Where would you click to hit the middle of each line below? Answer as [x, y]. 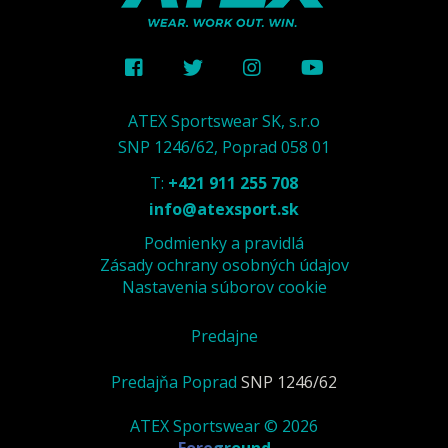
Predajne [224, 336]
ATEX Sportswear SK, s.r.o [224, 121]
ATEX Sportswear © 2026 [224, 426]
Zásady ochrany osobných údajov [224, 265]
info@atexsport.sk [224, 209]
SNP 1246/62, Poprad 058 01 [224, 147]
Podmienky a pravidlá [224, 243]
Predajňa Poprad [174, 382]
